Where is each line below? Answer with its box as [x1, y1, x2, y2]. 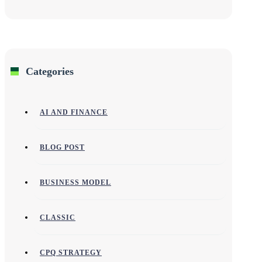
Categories [26, 65, 74, 77]
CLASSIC [40, 213, 75, 222]
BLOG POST [40, 143, 85, 151]
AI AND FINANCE [40, 108, 108, 116]
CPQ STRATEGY [40, 248, 102, 257]
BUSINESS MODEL [40, 178, 111, 187]
